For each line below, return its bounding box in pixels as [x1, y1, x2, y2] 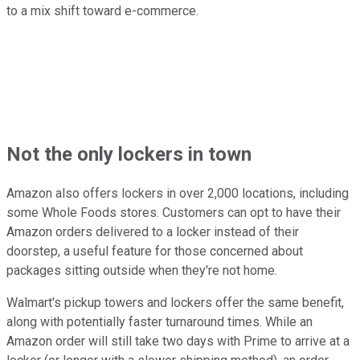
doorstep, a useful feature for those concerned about [6, 243, 303, 260]
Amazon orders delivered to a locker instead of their [6, 224, 299, 240]
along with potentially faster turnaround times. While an [6, 314, 313, 330]
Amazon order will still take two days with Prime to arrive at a [6, 333, 350, 350]
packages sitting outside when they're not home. [6, 263, 277, 279]
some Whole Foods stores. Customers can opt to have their [6, 205, 341, 221]
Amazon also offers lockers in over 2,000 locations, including [6, 186, 349, 202]
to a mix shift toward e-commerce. [6, 2, 198, 18]
